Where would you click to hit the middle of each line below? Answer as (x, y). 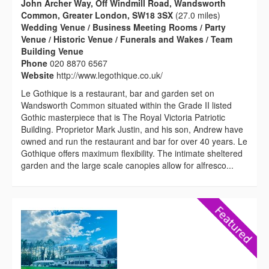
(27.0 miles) (197, 15)
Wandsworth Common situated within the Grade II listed (126, 105)
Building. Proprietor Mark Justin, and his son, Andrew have (132, 129)
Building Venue (52, 51)
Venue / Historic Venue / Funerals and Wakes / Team (127, 39)
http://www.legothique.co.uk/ (110, 75)
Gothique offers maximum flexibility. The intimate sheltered (132, 153)
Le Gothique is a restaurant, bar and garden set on (118, 93)
